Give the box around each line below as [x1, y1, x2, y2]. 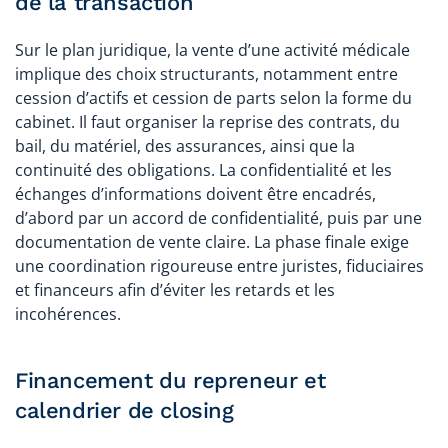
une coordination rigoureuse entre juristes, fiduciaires [15, 254, 424, 277]
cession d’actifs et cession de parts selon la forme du [15, 86, 412, 109]
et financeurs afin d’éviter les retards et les [15, 278, 335, 301]
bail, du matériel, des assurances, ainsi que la [15, 134, 355, 157]
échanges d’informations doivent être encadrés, [15, 182, 376, 205]
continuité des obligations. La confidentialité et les [15, 158, 392, 181]
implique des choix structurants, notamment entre [15, 62, 398, 85]
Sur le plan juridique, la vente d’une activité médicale [15, 38, 410, 61]
